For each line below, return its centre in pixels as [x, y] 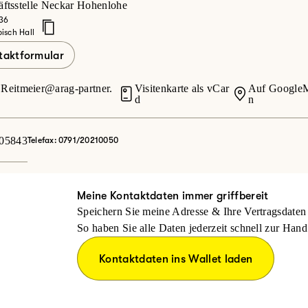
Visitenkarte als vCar [182, 88]
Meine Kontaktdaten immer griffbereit [173, 196]
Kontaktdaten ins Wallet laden [176, 259]
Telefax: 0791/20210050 [73, 140]
